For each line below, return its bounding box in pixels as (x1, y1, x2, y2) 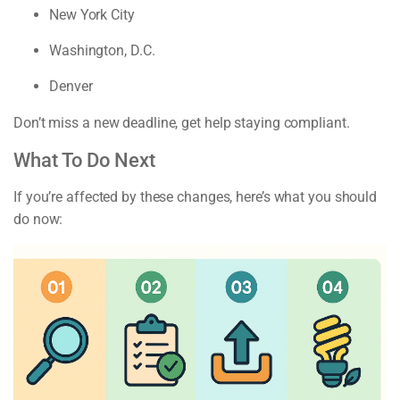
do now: (13, 211, 63, 229)
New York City (49, 5, 135, 23)
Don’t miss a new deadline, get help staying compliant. (13, 113, 350, 131)
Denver (49, 77, 93, 95)
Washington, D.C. (49, 41, 155, 59)
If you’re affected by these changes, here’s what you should (13, 188, 378, 206)
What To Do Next (13, 149, 155, 172)
